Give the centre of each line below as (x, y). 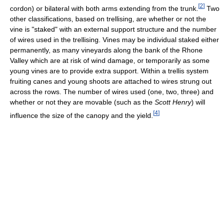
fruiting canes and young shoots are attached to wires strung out (111, 81)
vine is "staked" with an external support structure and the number (113, 29)
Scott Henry (173, 102)
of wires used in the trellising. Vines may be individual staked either (114, 39)
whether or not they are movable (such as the (82, 102)
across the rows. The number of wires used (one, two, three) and (112, 91)
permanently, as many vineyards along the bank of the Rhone (106, 50)
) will (198, 102)
